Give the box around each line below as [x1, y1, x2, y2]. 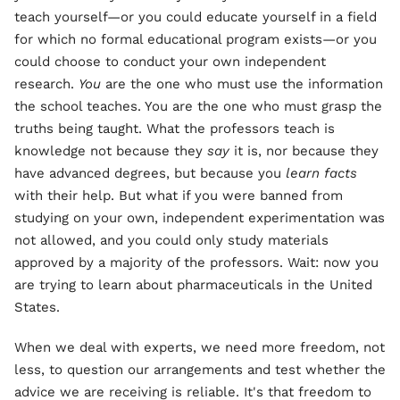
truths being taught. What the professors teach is [14, 121, 335, 137]
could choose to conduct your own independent [14, 54, 326, 70]
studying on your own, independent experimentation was [14, 210, 385, 226]
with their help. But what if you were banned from [14, 187, 343, 204]
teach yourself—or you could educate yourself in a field [14, 9, 377, 25]
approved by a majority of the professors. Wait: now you [14, 254, 379, 271]
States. [14, 299, 60, 315]
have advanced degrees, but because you [14, 165, 286, 181]
